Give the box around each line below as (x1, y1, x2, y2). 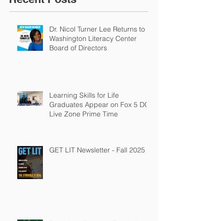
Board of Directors (49, 43, 107, 52)
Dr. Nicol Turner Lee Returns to (49, 24, 145, 34)
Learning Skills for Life (49, 90, 119, 100)
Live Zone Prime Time (49, 109, 118, 118)
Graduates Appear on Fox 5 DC (49, 100, 149, 109)
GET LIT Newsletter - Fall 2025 (49, 145, 145, 154)
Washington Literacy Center (49, 34, 137, 43)
